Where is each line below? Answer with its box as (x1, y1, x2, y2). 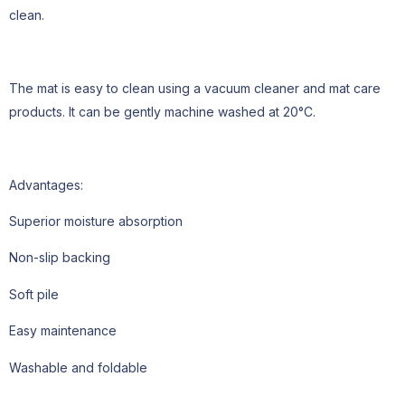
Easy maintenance (9, 323, 117, 339)
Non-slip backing (9, 250, 110, 266)
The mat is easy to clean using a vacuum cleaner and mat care (9, 80, 381, 96)
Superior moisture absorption (9, 212, 183, 229)
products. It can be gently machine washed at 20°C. (9, 103, 316, 119)
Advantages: (9, 176, 83, 193)
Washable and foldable (9, 359, 147, 375)
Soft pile (9, 286, 59, 302)
